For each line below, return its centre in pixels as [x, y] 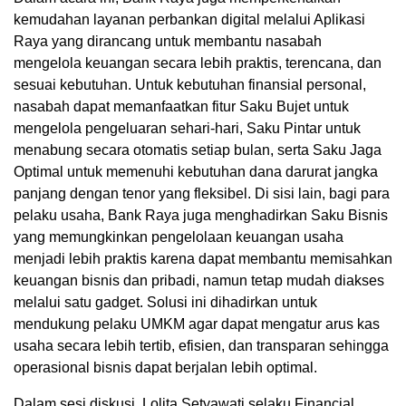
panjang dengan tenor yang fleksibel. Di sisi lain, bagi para [202, 193]
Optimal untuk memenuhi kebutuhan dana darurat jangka [196, 171]
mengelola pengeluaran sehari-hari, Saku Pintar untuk [187, 128]
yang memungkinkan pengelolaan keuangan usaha [179, 237]
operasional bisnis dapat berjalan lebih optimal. [165, 367]
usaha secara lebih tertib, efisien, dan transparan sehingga [201, 345]
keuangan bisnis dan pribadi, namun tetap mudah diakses [199, 280]
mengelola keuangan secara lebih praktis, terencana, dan [198, 63]
